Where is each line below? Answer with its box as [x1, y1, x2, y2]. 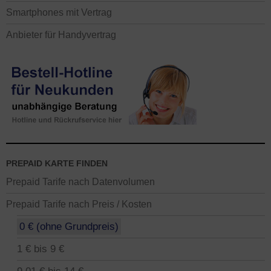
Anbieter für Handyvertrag [6, 29, 116, 40]
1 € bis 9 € [17, 243, 64, 255]
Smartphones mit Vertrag [6, 7, 112, 18]
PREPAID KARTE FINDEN [6, 158, 108, 168]
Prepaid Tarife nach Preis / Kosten [6, 198, 152, 209]
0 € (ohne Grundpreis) [19, 221, 119, 232]
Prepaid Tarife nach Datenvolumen [6, 176, 155, 187]
